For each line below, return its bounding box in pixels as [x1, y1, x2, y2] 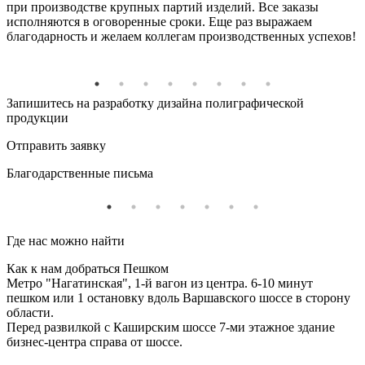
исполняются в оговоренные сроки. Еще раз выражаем [7, 15, 312, 29]
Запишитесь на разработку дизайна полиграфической [7, 96, 304, 111]
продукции [7, 111, 68, 125]
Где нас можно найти [7, 234, 125, 248]
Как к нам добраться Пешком [7, 262, 169, 276]
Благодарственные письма [7, 166, 153, 181]
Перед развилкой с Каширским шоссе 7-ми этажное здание [7, 320, 335, 335]
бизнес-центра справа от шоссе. [7, 335, 182, 350]
